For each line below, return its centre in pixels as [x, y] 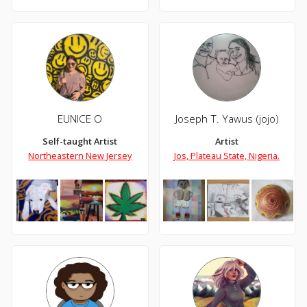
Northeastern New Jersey [80, 156]
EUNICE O [80, 119]
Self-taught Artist [80, 141]
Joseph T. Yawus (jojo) [227, 119]
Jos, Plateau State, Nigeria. [227, 156]
